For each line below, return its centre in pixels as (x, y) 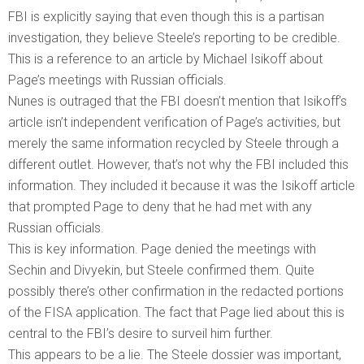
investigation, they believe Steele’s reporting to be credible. (174, 38)
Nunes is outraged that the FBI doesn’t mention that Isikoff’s (178, 102)
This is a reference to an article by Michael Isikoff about (165, 59)
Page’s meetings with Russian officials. (117, 80)
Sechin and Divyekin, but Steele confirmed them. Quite (161, 271)
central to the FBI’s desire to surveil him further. (141, 334)
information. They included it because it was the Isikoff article (182, 186)
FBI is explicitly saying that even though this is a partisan (166, 17)
